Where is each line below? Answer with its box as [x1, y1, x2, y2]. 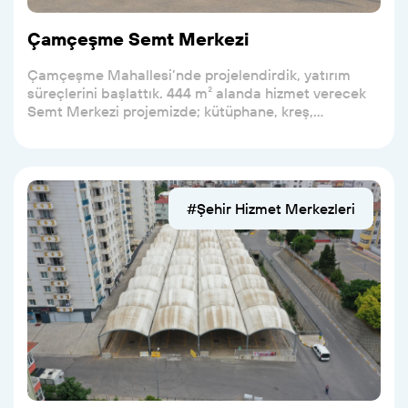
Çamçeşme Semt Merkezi [26, 26, 249, 50]
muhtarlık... [26, 119, 100, 138]
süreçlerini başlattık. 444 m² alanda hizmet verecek [26, 83, 366, 102]
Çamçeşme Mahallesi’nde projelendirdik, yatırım [26, 65, 351, 84]
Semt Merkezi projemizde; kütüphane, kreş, [26, 101, 313, 120]
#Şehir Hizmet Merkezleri [187, 199, 356, 218]
